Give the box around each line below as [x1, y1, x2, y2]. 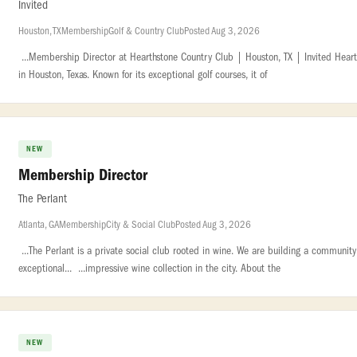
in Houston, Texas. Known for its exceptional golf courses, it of [18, 68, 267, 81]
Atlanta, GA [18, 218, 59, 230]
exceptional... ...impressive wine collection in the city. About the [18, 261, 280, 275]
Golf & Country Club [108, 25, 184, 37]
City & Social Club [106, 218, 175, 230]
